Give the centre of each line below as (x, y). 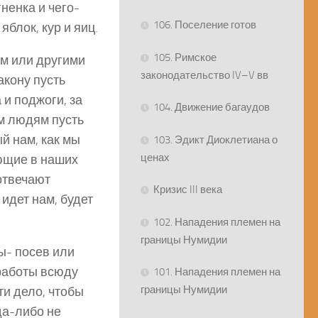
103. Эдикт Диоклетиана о (215, 140)
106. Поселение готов (205, 25)
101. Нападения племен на (217, 272)
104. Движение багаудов (212, 108)
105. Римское (185, 58)
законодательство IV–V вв (204, 76)
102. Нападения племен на (217, 223)
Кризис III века (188, 190)
